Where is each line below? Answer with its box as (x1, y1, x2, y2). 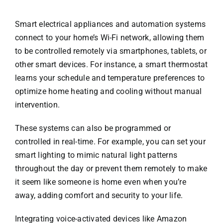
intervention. (14, 100, 60, 110)
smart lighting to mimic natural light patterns (14, 150, 178, 160)
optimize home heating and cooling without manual (14, 86, 202, 96)
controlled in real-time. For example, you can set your (14, 136, 206, 146)
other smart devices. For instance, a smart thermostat (14, 59, 208, 69)
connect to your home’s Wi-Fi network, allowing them (14, 32, 205, 42)
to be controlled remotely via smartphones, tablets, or (14, 46, 207, 56)
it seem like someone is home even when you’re (14, 177, 186, 187)
